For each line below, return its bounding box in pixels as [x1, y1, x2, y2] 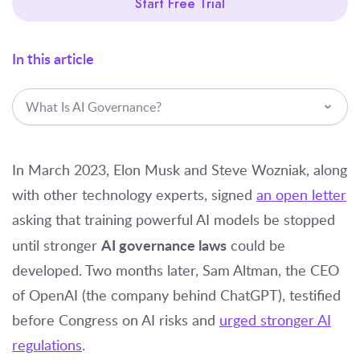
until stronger [12, 235, 101, 255]
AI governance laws [101, 234, 227, 255]
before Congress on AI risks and [12, 309, 219, 329]
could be [227, 235, 285, 255]
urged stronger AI [219, 309, 331, 329]
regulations [12, 334, 82, 354]
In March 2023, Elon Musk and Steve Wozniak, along [12, 159, 347, 179]
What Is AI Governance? [26, 97, 162, 116]
